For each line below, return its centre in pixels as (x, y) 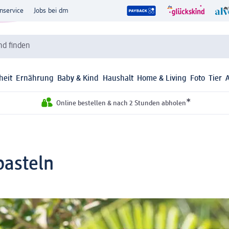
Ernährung (35, 79)
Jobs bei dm (51, 11)
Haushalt (118, 79)
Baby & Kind (78, 79)
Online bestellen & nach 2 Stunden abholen (121, 104)
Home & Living (162, 79)
